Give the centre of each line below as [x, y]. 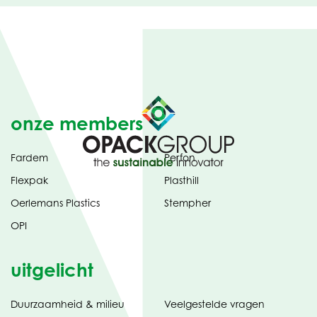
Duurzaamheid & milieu [68, 304]
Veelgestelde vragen [214, 304]
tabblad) [284, 304]
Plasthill [181, 180]
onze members [77, 123]
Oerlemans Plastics [55, 202]
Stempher [187, 202]
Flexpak [29, 180]
